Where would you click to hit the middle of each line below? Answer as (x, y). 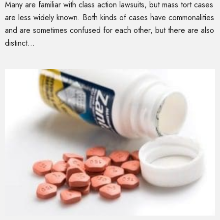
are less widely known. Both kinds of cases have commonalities (110, 17)
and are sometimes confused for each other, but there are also (110, 30)
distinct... (20, 43)
